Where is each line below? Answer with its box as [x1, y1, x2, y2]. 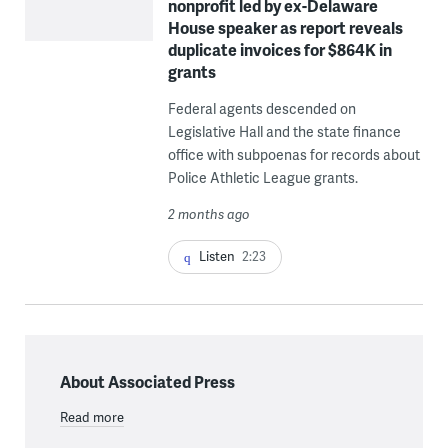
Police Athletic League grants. [167, 167, 358, 187]
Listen [198, 246, 235, 265]
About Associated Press [59, 369, 235, 393]
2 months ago [167, 204, 250, 223]
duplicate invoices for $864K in [167, 37, 392, 61]
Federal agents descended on [167, 98, 356, 118]
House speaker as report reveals [167, 15, 403, 39]
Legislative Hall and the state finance [167, 121, 401, 141]
